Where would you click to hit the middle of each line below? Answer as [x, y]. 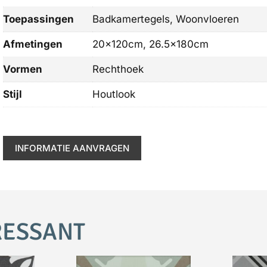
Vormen [23, 69]
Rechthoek [118, 69]
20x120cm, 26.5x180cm [151, 44]
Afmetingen [33, 44]
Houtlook [114, 94]
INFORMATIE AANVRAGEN [72, 148]
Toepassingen [39, 19]
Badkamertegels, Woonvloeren [166, 19]
